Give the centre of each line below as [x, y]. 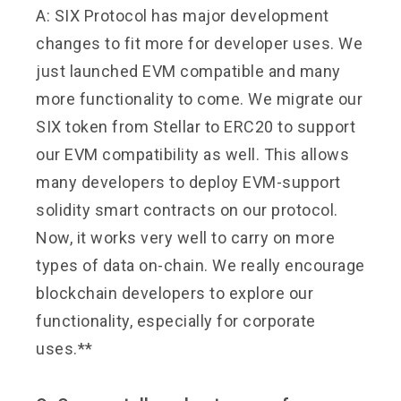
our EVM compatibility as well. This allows [192, 154]
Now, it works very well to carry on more [185, 237]
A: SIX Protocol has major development [183, 15]
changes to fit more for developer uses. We [199, 43]
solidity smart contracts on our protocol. [187, 209]
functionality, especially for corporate [176, 320]
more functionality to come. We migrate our [199, 98]
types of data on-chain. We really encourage [200, 265]
